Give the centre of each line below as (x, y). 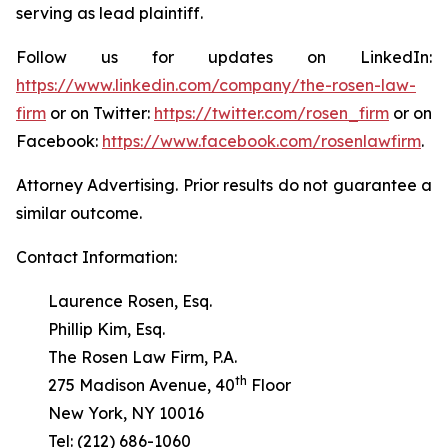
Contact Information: (96, 257)
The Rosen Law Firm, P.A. (126, 357)
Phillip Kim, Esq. (90, 329)
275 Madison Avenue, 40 (125, 385)
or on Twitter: (100, 113)
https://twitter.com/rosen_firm (271, 113)
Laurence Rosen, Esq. (114, 301)
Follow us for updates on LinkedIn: (224, 57)
